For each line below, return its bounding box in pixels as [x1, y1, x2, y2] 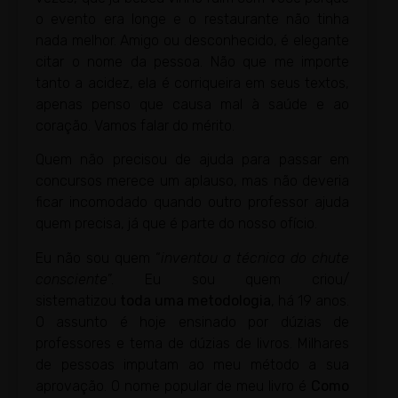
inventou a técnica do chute [161, 249, 349, 267]
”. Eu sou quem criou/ [107, 270, 349, 288]
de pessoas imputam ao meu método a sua [36, 355, 349, 373]
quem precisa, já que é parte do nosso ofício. [36, 215, 317, 233]
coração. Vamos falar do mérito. [36, 117, 235, 135]
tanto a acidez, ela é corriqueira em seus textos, [36, 75, 349, 92]
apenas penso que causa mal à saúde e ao [36, 96, 349, 114]
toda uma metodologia [120, 291, 271, 309]
